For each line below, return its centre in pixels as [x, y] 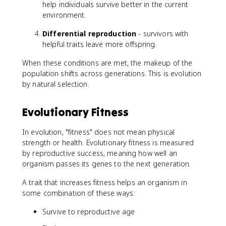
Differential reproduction [90, 33]
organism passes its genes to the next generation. [107, 163]
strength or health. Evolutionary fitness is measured [108, 142]
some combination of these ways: [79, 193]
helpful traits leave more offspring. [100, 44]
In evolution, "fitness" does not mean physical [99, 132]
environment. [64, 15]
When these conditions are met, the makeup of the [107, 63]
